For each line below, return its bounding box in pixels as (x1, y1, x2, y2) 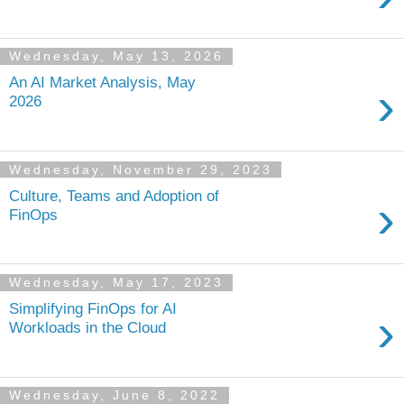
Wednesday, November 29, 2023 (9, 162, 272, 178)
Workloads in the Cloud (9, 317, 166, 336)
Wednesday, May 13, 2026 (9, 49, 224, 64)
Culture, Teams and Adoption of (9, 186, 219, 205)
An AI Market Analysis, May (9, 73, 196, 92)
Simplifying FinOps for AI (9, 298, 177, 317)
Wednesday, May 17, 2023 (9, 275, 224, 290)
